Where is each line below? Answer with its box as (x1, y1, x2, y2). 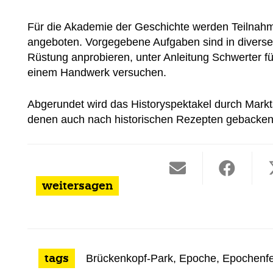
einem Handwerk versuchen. (27, 66, 166, 79)
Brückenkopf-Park (86, 252, 173, 265)
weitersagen (41, 179, 113, 193)
